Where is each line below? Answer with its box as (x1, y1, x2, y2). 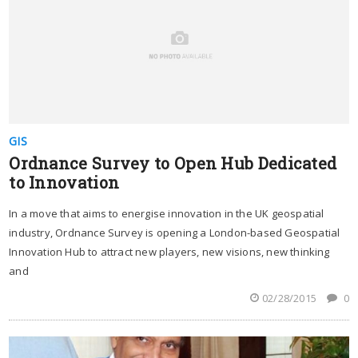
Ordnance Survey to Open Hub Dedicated (9, 152, 337, 173)
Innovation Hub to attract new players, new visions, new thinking (9, 244, 330, 259)
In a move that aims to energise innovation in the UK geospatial (9, 205, 324, 221)
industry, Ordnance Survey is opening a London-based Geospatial (9, 225, 340, 240)
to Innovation (9, 171, 120, 193)
